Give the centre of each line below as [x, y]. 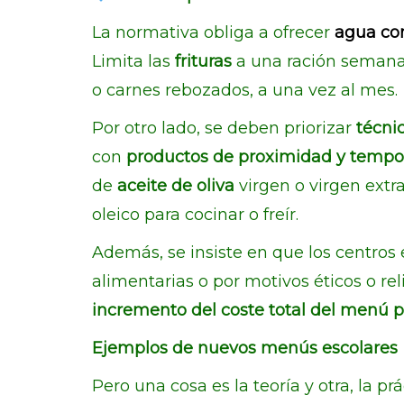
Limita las [133, 61]
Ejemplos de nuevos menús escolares [245, 348]
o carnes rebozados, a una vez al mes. [245, 90]
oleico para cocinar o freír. [195, 215]
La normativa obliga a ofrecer [213, 32]
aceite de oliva [174, 186]
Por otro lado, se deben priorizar [224, 128]
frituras [206, 61]
